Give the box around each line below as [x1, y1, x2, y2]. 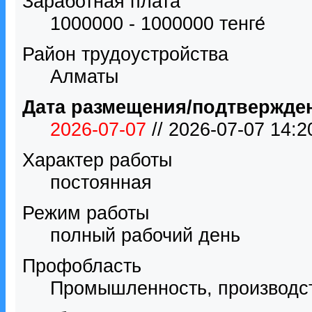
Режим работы [22, 202, 149, 224]
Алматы [50, 65, 118, 87]
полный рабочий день [50, 224, 240, 246]
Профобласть [22, 255, 141, 276]
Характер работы [22, 149, 172, 171]
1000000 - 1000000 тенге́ [50, 13, 265, 34]
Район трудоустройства [22, 43, 228, 65]
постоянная [50, 171, 152, 193]
